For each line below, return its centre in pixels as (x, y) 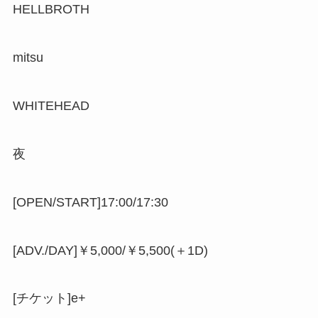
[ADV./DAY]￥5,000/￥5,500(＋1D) (110, 250)
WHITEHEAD (51, 106)
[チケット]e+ (49, 298)
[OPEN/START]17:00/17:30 (90, 202)
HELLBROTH (51, 10)
